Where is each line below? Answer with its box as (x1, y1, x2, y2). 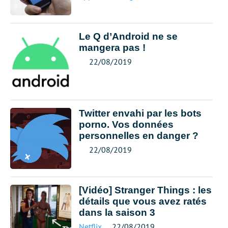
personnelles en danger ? (79, 130, 198, 141)
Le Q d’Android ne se (79, 31, 178, 42)
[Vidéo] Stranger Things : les (79, 185, 212, 195)
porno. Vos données (79, 119, 174, 130)
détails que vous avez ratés (79, 196, 207, 207)
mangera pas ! (79, 42, 146, 53)
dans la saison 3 (79, 207, 155, 218)
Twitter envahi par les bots (79, 108, 202, 119)
